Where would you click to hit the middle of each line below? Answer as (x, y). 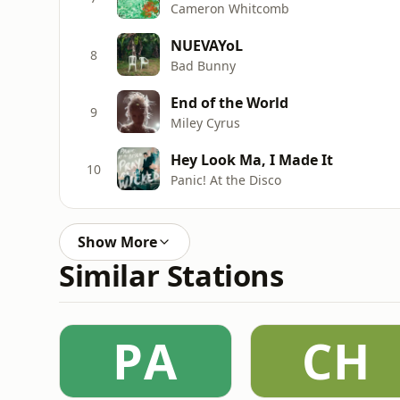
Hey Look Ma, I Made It (252, 159)
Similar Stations (171, 275)
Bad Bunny (203, 65)
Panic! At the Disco (226, 179)
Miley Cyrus (205, 122)
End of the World (229, 102)
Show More (117, 242)
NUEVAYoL (207, 45)
